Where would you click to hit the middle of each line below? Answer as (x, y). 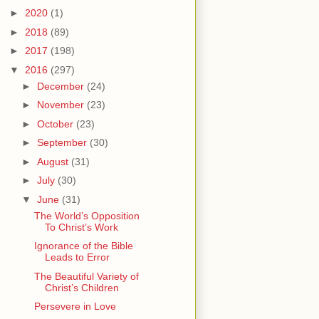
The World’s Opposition (87, 215)
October (56, 124)
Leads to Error (77, 257)
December (62, 86)
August (54, 161)
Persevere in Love (75, 307)
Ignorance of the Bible (83, 246)
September (63, 143)
